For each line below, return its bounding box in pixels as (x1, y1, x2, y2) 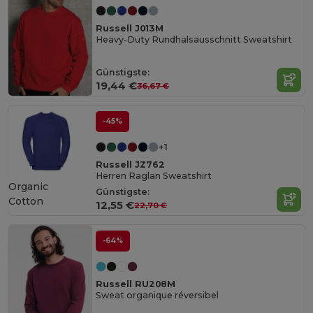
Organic (8, 180, 49, 194)
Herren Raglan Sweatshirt (96, 170, 212, 181)
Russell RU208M (96, 278, 176, 289)
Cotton (8, 195, 44, 208)
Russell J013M (96, 22, 164, 34)
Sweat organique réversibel (96, 290, 219, 301)
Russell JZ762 (96, 159, 166, 170)
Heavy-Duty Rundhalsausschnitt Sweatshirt (96, 34, 293, 45)
